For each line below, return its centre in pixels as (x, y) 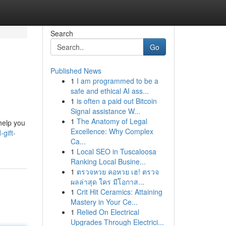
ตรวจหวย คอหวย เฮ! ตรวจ (118, 172)
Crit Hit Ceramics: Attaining (119, 192)
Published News (76, 71)
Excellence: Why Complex (112, 131)
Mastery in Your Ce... (104, 202)
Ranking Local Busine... (108, 161)
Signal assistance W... (105, 111)
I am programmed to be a (117, 81)
